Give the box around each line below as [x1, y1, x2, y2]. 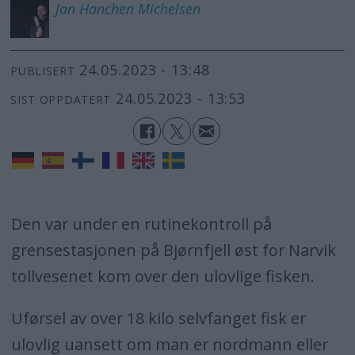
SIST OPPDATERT [10, 91, 112, 107]
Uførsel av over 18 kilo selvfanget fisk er [10, 307, 306, 330]
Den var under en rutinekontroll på [10, 213, 272, 235]
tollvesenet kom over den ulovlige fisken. [10, 265, 315, 288]
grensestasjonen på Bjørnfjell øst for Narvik [10, 239, 336, 261]
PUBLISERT [10, 63, 75, 78]
